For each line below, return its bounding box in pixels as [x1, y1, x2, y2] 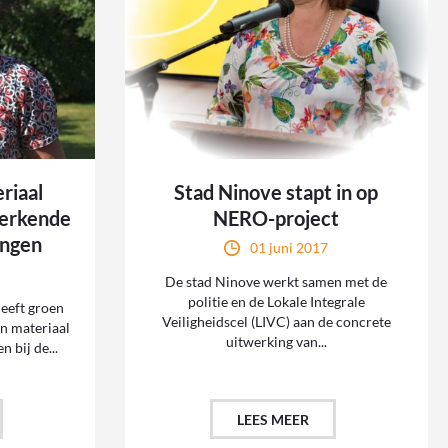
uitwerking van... [225, 333, 327, 351]
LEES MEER [237, 411, 310, 429]
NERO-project [213, 206, 340, 231]
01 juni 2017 [250, 239, 329, 257]
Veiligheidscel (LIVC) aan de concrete [161, 313, 391, 331]
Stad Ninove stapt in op [174, 180, 379, 205]
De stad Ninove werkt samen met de [165, 273, 388, 291]
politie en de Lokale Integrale [187, 293, 365, 311]
